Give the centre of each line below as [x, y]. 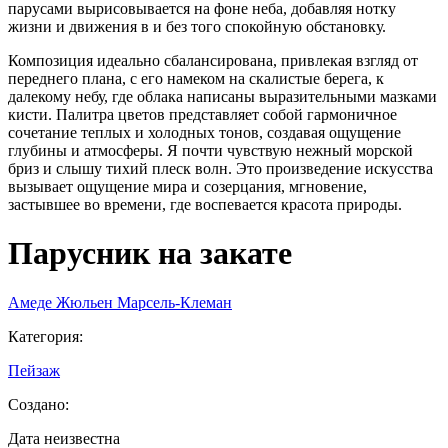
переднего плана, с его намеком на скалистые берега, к [196, 78]
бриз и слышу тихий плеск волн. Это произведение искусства [220, 168]
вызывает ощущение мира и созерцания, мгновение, [187, 186]
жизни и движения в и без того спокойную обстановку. [197, 26]
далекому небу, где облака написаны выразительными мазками [222, 96]
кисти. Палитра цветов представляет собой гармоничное [202, 114]
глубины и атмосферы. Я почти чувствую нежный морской [210, 150]
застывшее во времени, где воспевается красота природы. [205, 204]
